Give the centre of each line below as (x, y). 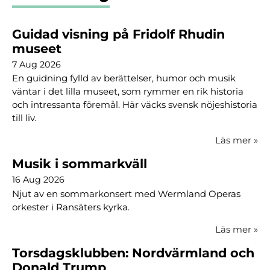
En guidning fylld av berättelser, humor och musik (124, 78)
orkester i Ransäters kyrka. (71, 207)
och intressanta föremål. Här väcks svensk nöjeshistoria (135, 105)
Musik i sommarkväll (80, 164)
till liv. (24, 118)
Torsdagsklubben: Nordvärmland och (133, 253)
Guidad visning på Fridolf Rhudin (118, 34)
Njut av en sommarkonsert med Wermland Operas (126, 193)
